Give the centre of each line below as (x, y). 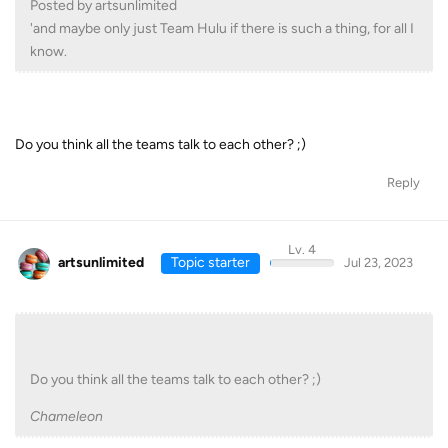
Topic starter (210, 263)
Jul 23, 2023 (378, 263)
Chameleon (66, 416)
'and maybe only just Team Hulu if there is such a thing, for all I (222, 29)
